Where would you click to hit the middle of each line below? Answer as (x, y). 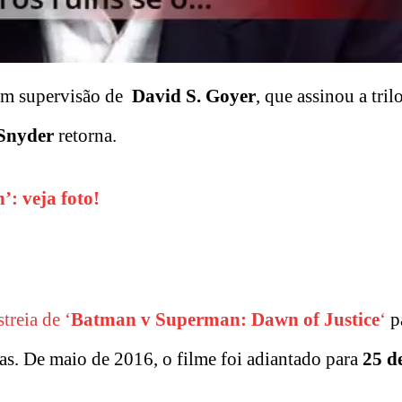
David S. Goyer (194, 96)
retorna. (87, 136)
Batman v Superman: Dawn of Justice (225, 320)
